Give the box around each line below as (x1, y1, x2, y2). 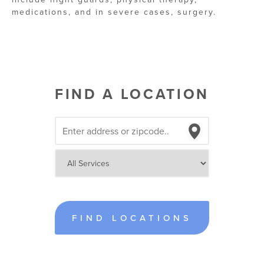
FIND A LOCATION (54, 84, 210, 105)
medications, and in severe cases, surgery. (12, 6, 216, 18)
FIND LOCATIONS (72, 212, 192, 225)
